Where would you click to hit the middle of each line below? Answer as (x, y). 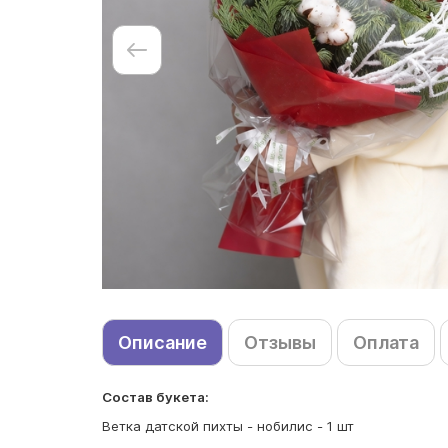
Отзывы (280, 342)
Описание (162, 342)
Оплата (386, 342)
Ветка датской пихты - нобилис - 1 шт (228, 426)
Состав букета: (155, 397)
